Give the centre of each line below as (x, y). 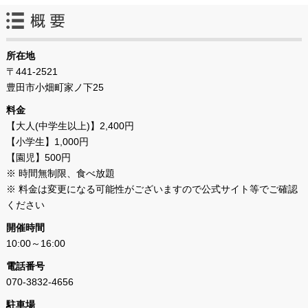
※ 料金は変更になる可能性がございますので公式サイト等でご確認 (152, 189)
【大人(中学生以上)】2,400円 (70, 126)
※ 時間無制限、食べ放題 (60, 174)
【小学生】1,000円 (47, 142)
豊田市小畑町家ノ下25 (55, 88)
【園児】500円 (38, 158)
